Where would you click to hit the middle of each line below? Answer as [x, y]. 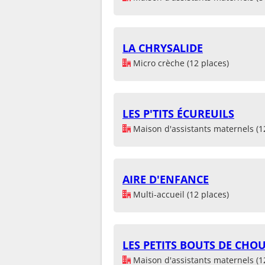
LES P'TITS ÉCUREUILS [178, 113]
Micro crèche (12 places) [180, 63]
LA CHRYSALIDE [163, 48]
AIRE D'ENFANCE [166, 179]
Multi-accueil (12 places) [180, 194]
